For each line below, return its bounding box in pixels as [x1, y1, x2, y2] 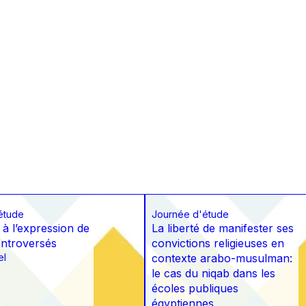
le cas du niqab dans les [152, 266, 275, 281]
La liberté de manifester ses [152, 221, 294, 236]
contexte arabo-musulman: [152, 251, 292, 266]
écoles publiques [152, 281, 238, 296]
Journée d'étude [152, 208, 229, 221]
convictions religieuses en [152, 236, 284, 251]
